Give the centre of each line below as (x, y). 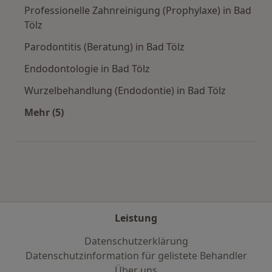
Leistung (136, 218)
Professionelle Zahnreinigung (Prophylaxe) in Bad (138, 10)
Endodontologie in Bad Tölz (87, 68)
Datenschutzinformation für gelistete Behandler (136, 256)
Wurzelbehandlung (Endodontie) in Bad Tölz (125, 90)
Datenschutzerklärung (136, 241)
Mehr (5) (44, 112)
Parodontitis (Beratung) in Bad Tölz (104, 46)
